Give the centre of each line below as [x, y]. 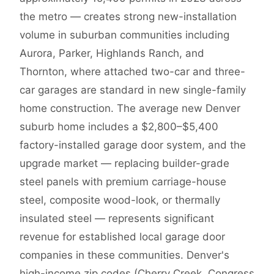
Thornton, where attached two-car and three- [132, 72]
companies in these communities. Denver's [124, 255]
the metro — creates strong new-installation [128, 17]
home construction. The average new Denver [130, 109]
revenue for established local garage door [122, 237]
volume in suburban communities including [124, 35]
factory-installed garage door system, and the [133, 145]
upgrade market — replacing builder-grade [124, 164]
